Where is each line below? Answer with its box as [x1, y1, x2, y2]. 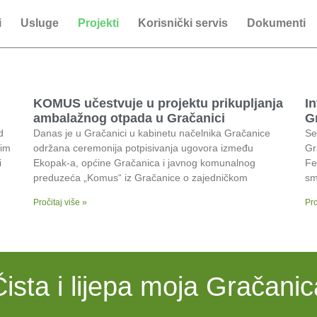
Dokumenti [246, 17, 306, 29]
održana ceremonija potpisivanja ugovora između [33, 142, 254, 154]
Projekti [77, 17, 119, 29]
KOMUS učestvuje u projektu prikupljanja [33, 96, 284, 110]
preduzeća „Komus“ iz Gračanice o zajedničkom [33, 172, 248, 183]
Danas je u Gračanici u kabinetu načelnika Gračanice [33, 127, 271, 139]
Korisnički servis [137, 17, 228, 29]
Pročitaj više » [33, 197, 88, 207]
